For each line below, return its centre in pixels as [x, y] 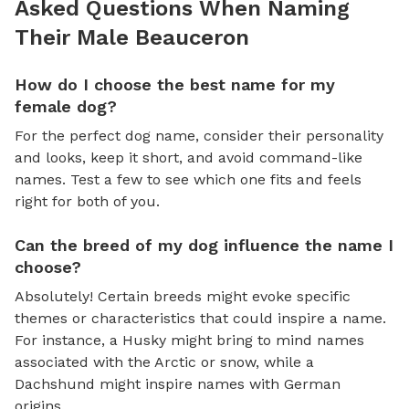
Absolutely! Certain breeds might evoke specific [183, 296]
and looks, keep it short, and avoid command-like [189, 157]
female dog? [66, 106]
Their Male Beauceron [132, 37]
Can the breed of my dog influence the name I [204, 245]
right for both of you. [87, 201]
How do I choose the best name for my [175, 84]
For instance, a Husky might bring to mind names [189, 340]
